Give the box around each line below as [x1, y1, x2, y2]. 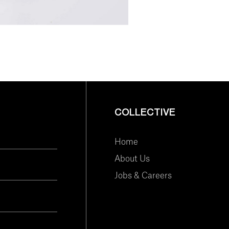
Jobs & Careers [114, 171, 172, 180]
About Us [114, 154, 150, 163]
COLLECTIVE [114, 108, 175, 118]
